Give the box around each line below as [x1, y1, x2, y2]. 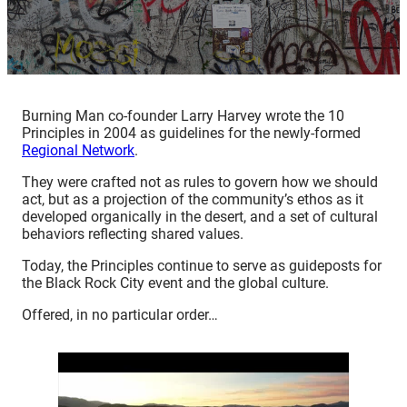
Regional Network [22, 141, 134, 159]
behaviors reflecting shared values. [22, 224, 243, 243]
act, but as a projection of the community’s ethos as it [22, 190, 363, 208]
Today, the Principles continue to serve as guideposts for [22, 256, 382, 274]
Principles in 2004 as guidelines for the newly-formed [22, 124, 361, 142]
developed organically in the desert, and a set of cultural [22, 207, 378, 225]
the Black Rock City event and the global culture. [22, 273, 329, 292]
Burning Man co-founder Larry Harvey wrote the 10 [22, 106, 344, 124]
